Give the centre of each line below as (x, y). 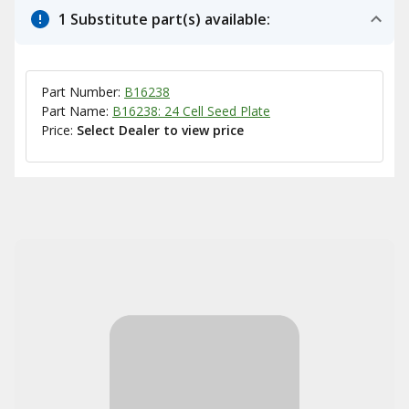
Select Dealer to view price (160, 130)
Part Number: (83, 92)
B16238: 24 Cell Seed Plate (191, 111)
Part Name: (77, 111)
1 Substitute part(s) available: (164, 19)
